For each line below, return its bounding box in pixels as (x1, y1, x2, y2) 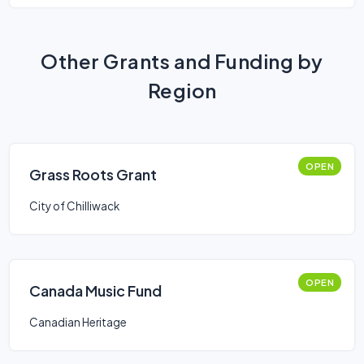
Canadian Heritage (29, 315, 127, 329)
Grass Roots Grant (29, 165, 157, 184)
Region (147, 78, 217, 102)
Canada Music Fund (29, 281, 162, 300)
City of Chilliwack (29, 199, 119, 213)
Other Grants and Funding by (41, 49, 323, 73)
